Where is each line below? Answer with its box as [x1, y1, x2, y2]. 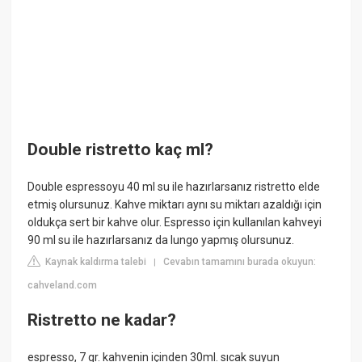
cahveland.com [27, 279, 98, 291]
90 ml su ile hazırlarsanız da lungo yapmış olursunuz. [27, 233, 295, 246]
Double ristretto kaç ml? [27, 140, 214, 160]
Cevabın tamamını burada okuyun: [163, 255, 317, 267]
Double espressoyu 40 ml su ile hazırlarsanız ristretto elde [27, 179, 321, 193]
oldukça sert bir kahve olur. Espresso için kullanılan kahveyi [27, 215, 322, 229]
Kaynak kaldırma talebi [43, 255, 147, 267]
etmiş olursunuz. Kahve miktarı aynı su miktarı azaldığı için [27, 197, 322, 211]
